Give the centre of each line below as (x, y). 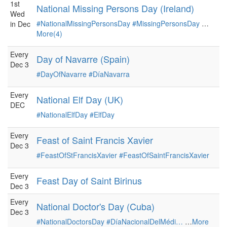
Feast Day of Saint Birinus (89, 180)
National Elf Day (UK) (80, 99)
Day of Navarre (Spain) (83, 59)
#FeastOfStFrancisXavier (77, 155)
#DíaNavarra (109, 74)
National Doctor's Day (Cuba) (96, 206)
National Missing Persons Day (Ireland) (115, 8)
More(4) (49, 33)
